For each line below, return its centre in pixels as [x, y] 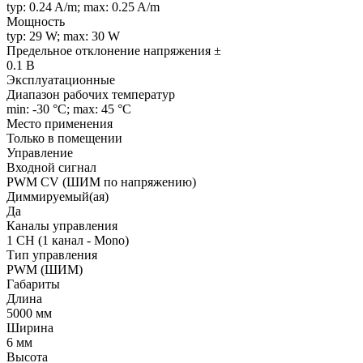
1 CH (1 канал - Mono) [68, 240]
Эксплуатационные [61, 79]
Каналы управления [62, 225]
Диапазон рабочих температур [91, 94]
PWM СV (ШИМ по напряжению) [101, 181]
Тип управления [52, 254]
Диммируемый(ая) [58, 196]
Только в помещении [64, 138]
